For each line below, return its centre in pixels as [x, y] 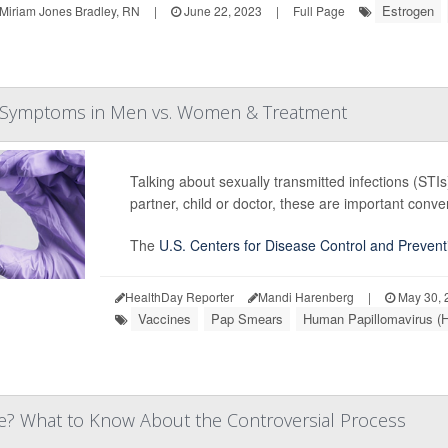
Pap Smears [246, 318]
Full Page [318, 10]
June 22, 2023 [221, 10]
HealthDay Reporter [179, 296]
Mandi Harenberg [305, 296]
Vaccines [164, 318]
